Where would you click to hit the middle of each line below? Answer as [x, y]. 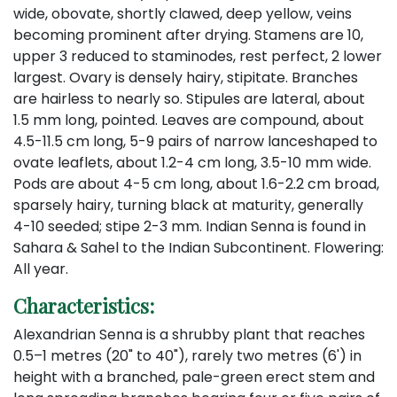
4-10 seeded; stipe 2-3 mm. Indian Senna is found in [190, 226]
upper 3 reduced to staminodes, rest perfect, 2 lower [198, 56]
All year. [41, 269]
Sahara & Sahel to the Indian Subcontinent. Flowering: [198, 247]
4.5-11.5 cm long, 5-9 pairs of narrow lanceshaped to [195, 141]
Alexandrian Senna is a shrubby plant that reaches [189, 334]
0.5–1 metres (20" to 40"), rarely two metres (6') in [187, 355]
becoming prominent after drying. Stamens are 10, [188, 35]
